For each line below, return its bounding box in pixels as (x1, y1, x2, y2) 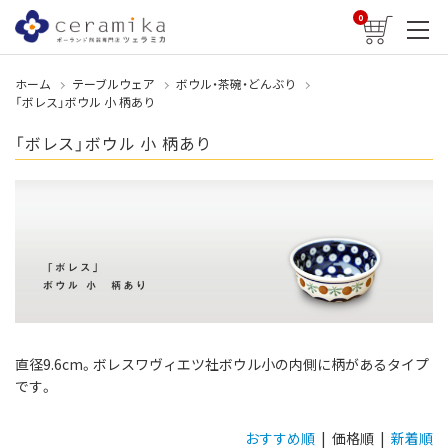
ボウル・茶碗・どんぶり (175, 75, 296, 92)
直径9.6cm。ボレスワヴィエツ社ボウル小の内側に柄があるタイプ (15, 354, 429, 375)
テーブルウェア (71, 75, 155, 92)
